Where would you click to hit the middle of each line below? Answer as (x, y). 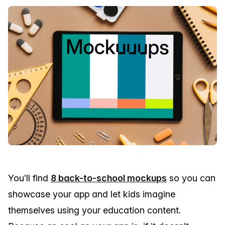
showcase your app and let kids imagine (92, 194)
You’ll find (29, 178)
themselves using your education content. (94, 210)
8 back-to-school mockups (109, 178)
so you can (191, 178)
